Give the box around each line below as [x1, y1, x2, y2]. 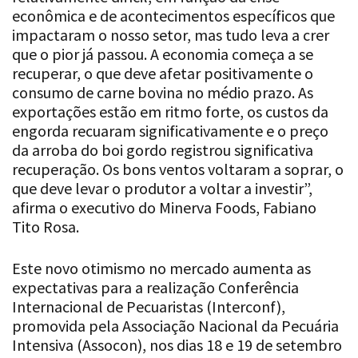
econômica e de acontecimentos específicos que [12, 6, 335, 26]
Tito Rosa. [12, 217, 79, 237]
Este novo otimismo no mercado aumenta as [12, 258, 311, 279]
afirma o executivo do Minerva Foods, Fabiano [12, 197, 316, 218]
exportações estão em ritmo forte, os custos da [12, 101, 328, 122]
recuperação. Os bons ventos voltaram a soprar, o [12, 159, 344, 180]
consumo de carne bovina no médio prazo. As [12, 82, 313, 103]
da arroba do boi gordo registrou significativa [12, 140, 313, 161]
